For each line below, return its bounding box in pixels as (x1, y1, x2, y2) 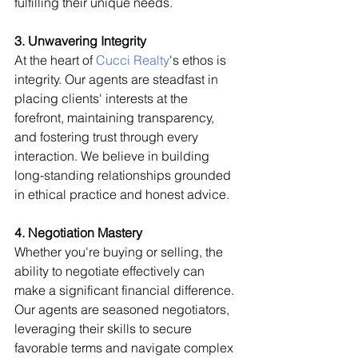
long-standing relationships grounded (14, 166, 234, 183)
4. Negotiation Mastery (14, 224, 142, 241)
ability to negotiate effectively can (14, 262, 208, 279)
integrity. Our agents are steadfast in (14, 70, 221, 87)
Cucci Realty (96, 51, 169, 68)
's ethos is (169, 51, 229, 68)
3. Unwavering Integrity (14, 32, 146, 49)
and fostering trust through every (14, 128, 201, 145)
